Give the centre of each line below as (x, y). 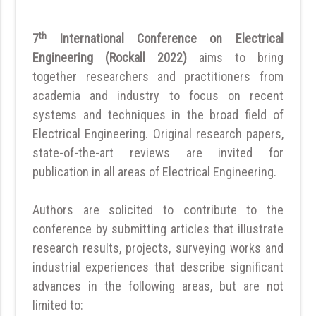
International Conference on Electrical (165, 39)
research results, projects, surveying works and (158, 248)
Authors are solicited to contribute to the (158, 210)
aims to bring (241, 58)
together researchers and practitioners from (158, 77)
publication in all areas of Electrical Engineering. (155, 172)
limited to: (58, 305)
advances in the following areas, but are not (158, 286)
